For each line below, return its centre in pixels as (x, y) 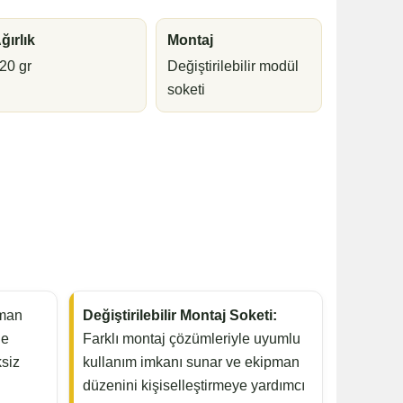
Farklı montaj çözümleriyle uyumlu (192, 339)
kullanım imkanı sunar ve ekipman (192, 363)
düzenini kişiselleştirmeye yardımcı (194, 386)
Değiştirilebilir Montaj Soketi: (180, 316)
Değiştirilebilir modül (233, 67)
